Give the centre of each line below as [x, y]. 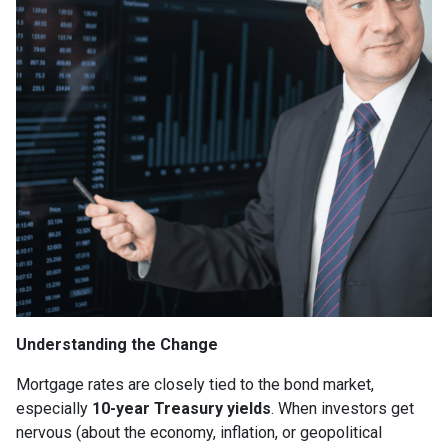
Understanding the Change [117, 345]
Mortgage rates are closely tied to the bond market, [195, 385]
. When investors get [342, 409]
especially [54, 409]
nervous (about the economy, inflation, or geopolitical [199, 433]
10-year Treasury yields [181, 409]
